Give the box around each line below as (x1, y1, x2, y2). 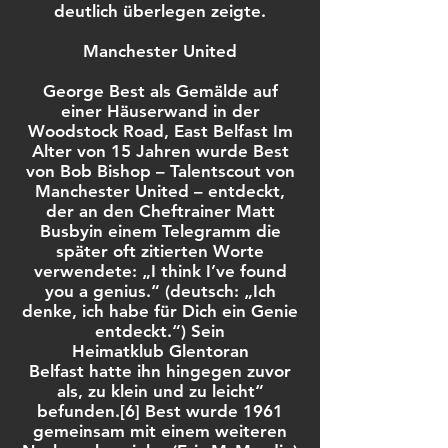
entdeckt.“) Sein (95, 321, 225, 341)
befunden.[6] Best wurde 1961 (37, 401, 283, 421)
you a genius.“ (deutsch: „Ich (44, 281, 276, 301)
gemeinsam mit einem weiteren (33, 421, 287, 441)
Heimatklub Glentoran (71, 341, 249, 361)
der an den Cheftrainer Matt (45, 201, 275, 221)
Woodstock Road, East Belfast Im (27, 121, 293, 141)
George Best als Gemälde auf (42, 81, 278, 101)
